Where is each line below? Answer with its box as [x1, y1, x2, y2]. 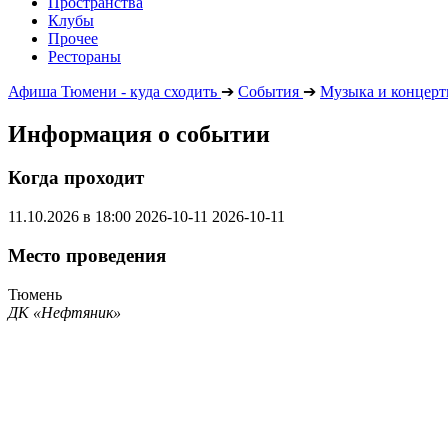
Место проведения [8, 244, 166, 266]
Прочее [48, 29, 98, 47]
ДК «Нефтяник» [8, 303, 121, 321]
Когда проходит [8, 167, 144, 189]
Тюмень [8, 285, 62, 303]
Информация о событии [8, 120, 270, 147]
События [238, 82, 299, 100]
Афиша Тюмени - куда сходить [8, 82, 217, 100]
